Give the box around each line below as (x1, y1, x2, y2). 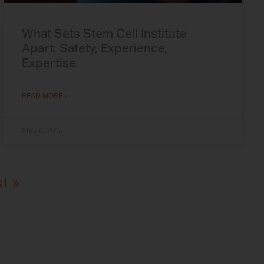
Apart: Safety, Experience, (22, 42, 168, 55)
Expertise (22, 57, 77, 70)
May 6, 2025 (22, 126, 63, 136)
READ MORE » (22, 93, 68, 100)
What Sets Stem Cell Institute (22, 28, 187, 41)
